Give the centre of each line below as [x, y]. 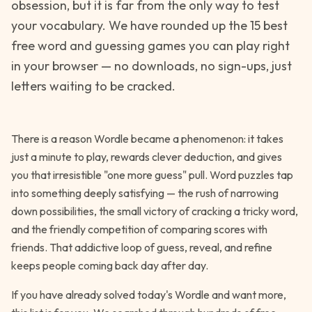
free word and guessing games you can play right [150, 46]
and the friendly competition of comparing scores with [139, 229]
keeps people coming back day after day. [110, 265]
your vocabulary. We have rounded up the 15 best [149, 25]
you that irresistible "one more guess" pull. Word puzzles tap [152, 175]
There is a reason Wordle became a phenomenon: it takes [147, 139]
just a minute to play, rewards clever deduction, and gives [147, 157]
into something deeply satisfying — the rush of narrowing [145, 193]
